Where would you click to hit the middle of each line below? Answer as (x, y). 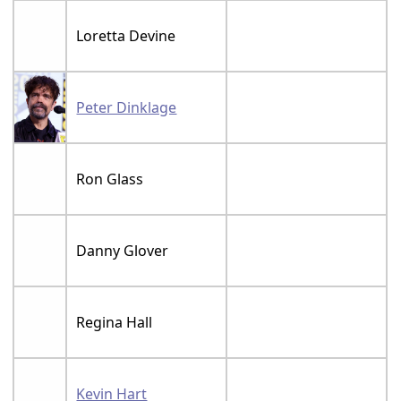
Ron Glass (110, 179)
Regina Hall (115, 323)
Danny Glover (123, 251)
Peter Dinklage (127, 108)
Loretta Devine (126, 36)
